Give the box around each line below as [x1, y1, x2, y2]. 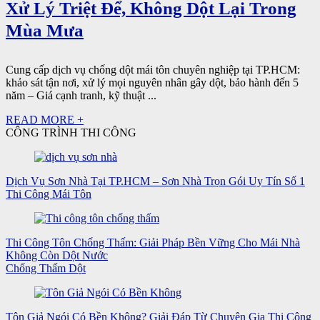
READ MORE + [6, 114, 84, 126]
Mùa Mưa [6, 21, 84, 40]
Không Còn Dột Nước [6, 249, 108, 261]
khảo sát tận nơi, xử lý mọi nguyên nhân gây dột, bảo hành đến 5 [6, 76, 299, 89]
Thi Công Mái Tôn [6, 188, 91, 200]
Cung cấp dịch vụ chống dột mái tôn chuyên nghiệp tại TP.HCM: [6, 64, 300, 76]
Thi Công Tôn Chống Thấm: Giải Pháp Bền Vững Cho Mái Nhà [6, 236, 300, 249]
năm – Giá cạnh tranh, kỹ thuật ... [6, 89, 156, 101]
